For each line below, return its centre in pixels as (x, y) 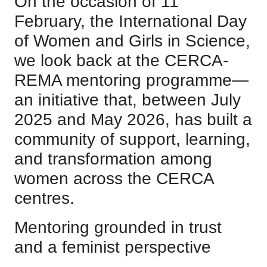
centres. (44, 198)
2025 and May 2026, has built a (133, 119)
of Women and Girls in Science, (132, 41)
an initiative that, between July (128, 100)
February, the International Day (131, 21)
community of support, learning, (132, 139)
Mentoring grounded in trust (118, 227)
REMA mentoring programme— (131, 80)
